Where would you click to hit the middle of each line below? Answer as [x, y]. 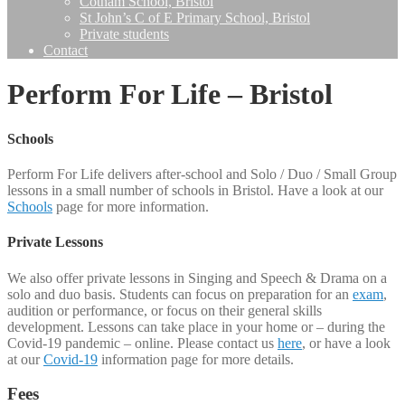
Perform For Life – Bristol [170, 94]
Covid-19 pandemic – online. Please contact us [142, 343]
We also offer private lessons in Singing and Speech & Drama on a [197, 278]
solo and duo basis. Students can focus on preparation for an [180, 294]
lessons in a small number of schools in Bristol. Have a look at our [195, 191]
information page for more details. [196, 359]
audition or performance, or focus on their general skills [165, 310]
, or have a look [346, 343]
